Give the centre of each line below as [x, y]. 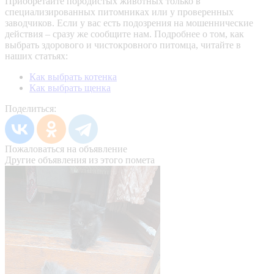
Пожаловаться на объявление [66, 149]
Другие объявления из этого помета [80, 160]
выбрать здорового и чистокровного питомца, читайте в [123, 45]
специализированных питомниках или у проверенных [119, 12]
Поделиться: [31, 109]
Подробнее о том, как [199, 34]
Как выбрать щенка [70, 88]
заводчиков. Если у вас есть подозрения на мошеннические [129, 23]
